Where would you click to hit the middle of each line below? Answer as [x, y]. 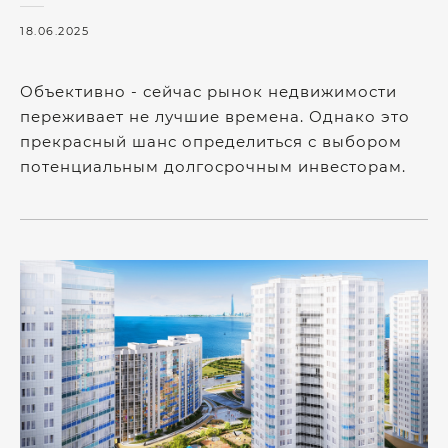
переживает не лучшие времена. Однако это [215, 116]
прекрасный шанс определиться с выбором [211, 141]
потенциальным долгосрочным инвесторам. [213, 166]
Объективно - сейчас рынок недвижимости [208, 91]
